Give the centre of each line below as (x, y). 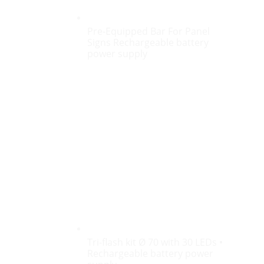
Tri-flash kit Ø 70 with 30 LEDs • (155, 242)
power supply (118, 53)
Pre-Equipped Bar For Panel (149, 31)
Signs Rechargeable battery (148, 42)
